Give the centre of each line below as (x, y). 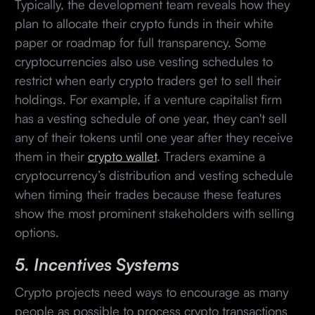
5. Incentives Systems (97, 264)
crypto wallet (122, 156)
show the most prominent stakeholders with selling (154, 213)
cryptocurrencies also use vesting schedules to (143, 61)
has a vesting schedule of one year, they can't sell (150, 118)
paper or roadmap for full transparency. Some (140, 42)
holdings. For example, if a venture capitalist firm (148, 99)
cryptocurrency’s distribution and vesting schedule (154, 175)
